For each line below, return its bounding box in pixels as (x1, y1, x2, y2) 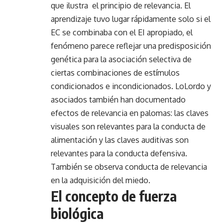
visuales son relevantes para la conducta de (51, 121, 206, 132)
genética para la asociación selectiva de (51, 54, 192, 65)
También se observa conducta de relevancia (51, 162, 207, 172)
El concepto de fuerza (51, 187, 177, 205)
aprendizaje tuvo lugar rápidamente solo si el (51, 14, 211, 24)
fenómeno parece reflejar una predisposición (51, 41, 211, 51)
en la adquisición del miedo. (51, 175, 150, 186)
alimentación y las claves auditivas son (51, 135, 189, 145)
